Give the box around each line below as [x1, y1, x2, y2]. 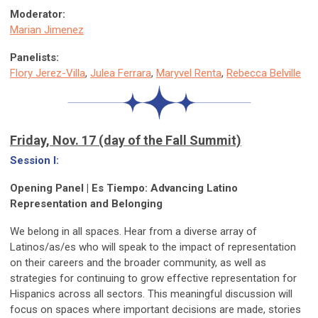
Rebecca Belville [226, 66, 301, 79]
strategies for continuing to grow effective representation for [10, 272, 297, 285]
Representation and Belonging [10, 197, 165, 211]
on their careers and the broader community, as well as [10, 256, 266, 270]
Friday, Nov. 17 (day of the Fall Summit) [10, 133, 241, 148]
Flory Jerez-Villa [10, 66, 85, 79]
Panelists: [10, 50, 62, 64]
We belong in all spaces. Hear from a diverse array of [10, 225, 257, 238]
